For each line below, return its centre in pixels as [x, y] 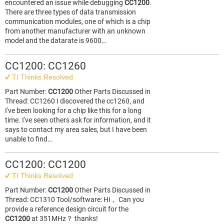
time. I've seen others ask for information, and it [78, 120]
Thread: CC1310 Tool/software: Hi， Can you [74, 199]
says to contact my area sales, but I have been [76, 129]
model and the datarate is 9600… [55, 40]
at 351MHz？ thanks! [64, 218]
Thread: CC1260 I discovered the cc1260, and [75, 101]
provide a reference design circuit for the [67, 209]
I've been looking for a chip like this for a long [73, 110]
